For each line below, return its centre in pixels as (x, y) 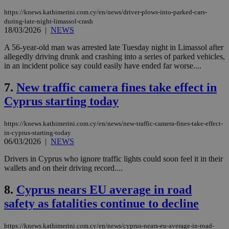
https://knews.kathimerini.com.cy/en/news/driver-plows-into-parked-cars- (106, 12)
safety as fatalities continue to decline (101, 203)
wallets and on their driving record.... (63, 168)
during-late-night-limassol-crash (49, 21)
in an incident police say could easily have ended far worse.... (103, 66)
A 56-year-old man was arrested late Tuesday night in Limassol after (114, 48)
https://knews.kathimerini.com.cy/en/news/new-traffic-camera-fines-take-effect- (113, 123)
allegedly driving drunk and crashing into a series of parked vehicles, (114, 57)
